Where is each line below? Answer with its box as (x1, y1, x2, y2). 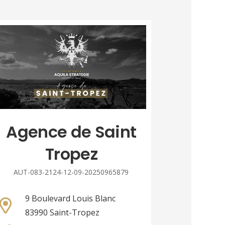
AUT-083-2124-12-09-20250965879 (14, 167, 129, 177)
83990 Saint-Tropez (25, 207, 99, 218)
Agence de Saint (6, 121, 137, 144)
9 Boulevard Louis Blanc (25, 193, 116, 204)
